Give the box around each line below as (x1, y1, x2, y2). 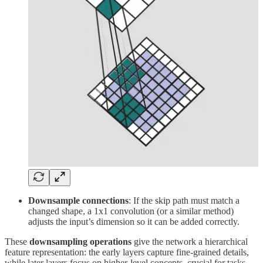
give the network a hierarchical (131, 236, 248, 247)
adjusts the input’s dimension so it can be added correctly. (28, 216, 240, 227)
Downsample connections (28, 195, 129, 205)
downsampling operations (29, 236, 131, 247)
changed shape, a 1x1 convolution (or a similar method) (28, 205, 234, 216)
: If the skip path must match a (129, 195, 240, 205)
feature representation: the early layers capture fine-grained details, (5, 247, 249, 257)
